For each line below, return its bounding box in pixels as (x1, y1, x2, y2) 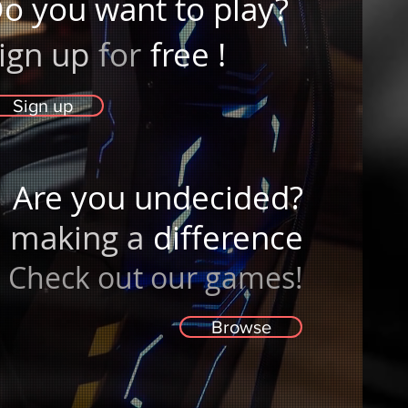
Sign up (12, 96, 73, 116)
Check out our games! (8, 258, 304, 297)
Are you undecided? (13, 176, 304, 219)
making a (10, 216, 145, 259)
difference (153, 216, 304, 259)
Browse (210, 317, 271, 337)
